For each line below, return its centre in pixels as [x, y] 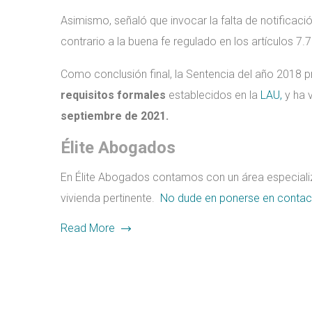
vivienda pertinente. [110, 198]
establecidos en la [213, 95]
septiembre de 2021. [115, 116]
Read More [88, 228]
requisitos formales [113, 95]
